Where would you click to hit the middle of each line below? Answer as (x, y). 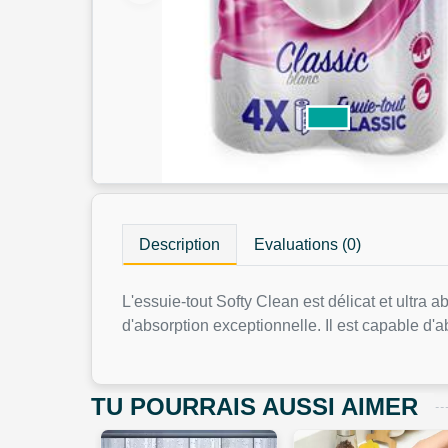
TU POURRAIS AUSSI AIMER (255, 406)
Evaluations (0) (308, 244)
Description (180, 244)
